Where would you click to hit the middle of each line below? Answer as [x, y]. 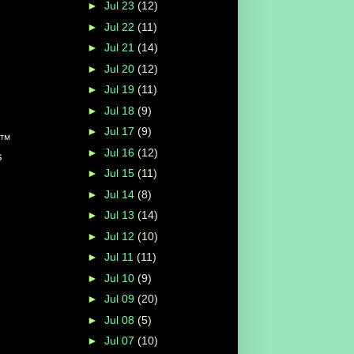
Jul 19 [121, 90]
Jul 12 [121, 236]
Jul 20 [121, 68]
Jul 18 [121, 110]
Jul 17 [121, 132]
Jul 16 [121, 152]
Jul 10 [121, 278]
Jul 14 [121, 194]
